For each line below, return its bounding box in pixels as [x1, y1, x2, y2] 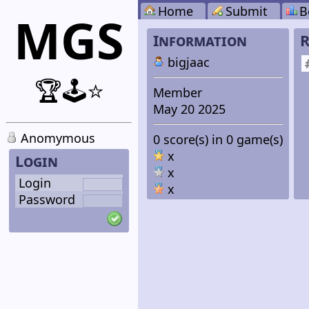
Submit [225, 3, 268, 19]
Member [152, 83, 202, 101]
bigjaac [163, 53, 210, 70]
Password [18, 190, 75, 208]
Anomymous [17, 130, 95, 146]
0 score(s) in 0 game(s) [152, 130, 283, 148]
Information [152, 30, 247, 51]
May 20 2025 [152, 100, 226, 117]
